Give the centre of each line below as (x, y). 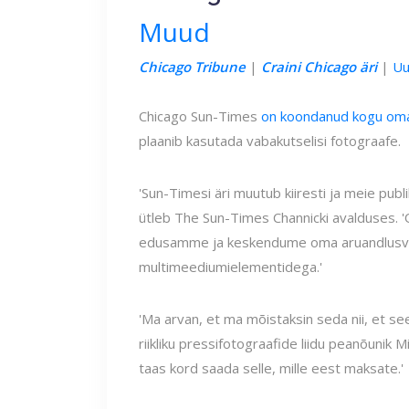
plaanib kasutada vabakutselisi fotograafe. (270, 141)
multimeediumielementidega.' (231, 267)
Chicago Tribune (192, 67)
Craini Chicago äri (319, 67)
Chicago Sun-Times (200, 116)
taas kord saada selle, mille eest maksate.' (271, 368)
